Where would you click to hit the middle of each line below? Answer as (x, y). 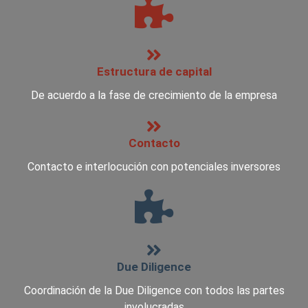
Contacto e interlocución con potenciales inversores (154, 167)
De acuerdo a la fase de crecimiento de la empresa (154, 95)
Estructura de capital (154, 71)
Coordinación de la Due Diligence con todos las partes (154, 290)
